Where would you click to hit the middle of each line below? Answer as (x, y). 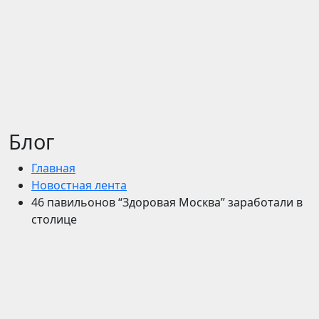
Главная (53, 168)
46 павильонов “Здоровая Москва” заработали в (167, 202)
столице (54, 219)
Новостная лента (79, 185)
